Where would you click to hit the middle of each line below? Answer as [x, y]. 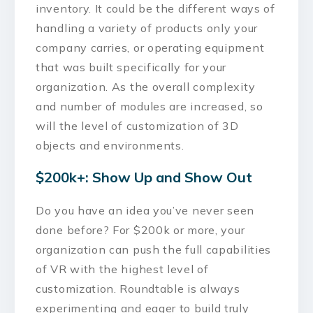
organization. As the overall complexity [146, 86]
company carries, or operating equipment [150, 47]
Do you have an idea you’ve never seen [145, 210]
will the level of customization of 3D [137, 125]
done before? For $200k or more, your [140, 230]
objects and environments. [110, 145]
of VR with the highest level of [122, 269]
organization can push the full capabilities [154, 249]
